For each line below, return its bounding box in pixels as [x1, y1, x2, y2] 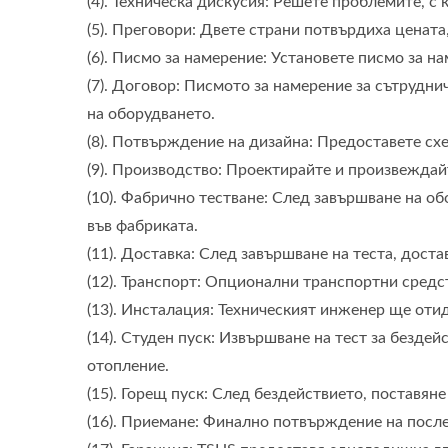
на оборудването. [87, 106, 215, 123]
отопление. [87, 358, 169, 375]
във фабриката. [87, 218, 198, 235]
